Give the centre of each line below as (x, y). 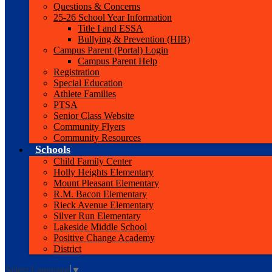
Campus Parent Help (117, 61)
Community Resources (97, 138)
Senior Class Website (94, 116)
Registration (76, 72)
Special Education (88, 83)
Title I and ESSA (110, 28)
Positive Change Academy (104, 238)
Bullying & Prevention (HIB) (134, 39)
